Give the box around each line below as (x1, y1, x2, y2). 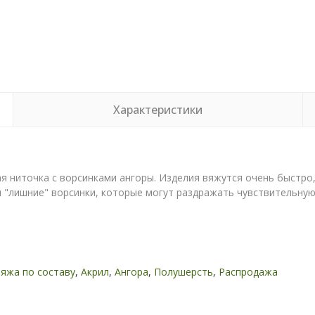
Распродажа (218, 265, 278, 278)
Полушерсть (153, 265, 213, 278)
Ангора (114, 265, 148, 278)
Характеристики (112, 102, 202, 117)
